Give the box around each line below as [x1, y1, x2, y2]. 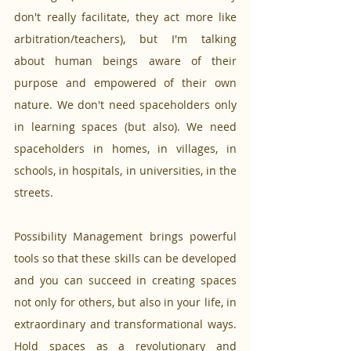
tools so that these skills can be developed [14, 250, 237, 266]
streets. [14, 184, 53, 200]
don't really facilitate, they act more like [14, 9, 237, 24]
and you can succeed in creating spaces [14, 272, 237, 288]
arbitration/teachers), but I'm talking [14, 31, 237, 46]
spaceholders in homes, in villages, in [14, 140, 237, 156]
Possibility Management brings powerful [14, 228, 237, 244]
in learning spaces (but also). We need [14, 118, 237, 134]
